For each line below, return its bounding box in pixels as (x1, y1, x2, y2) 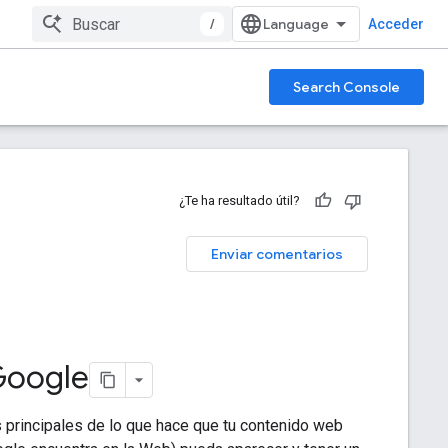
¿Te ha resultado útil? (179, 193, 300, 208)
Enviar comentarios (211, 245, 343, 263)
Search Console (293, 78, 400, 96)
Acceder (368, 16, 424, 32)
